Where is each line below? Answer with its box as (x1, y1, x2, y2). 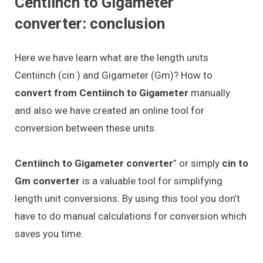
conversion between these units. (15, 122, 157, 134)
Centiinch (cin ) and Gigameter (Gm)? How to (15, 69, 213, 81)
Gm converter (15, 175, 80, 187)
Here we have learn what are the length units (15, 51, 208, 63)
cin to (222, 157, 248, 170)
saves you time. (15, 228, 83, 240)
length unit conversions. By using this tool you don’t (15, 193, 240, 205)
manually (191, 86, 230, 99)
